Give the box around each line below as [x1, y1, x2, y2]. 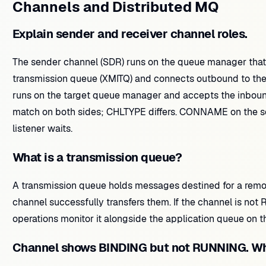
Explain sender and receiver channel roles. [12, 26, 248, 42]
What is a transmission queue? [12, 150, 182, 165]
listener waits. [12, 122, 72, 135]
